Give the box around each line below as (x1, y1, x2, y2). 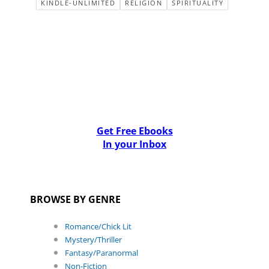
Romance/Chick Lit (65, 220, 131, 232)
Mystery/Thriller (65, 234, 122, 245)
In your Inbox (103, 137, 166, 151)
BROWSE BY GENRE (30, 192, 121, 206)
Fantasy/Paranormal (65, 247, 138, 258)
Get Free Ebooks (96, 124, 173, 138)
